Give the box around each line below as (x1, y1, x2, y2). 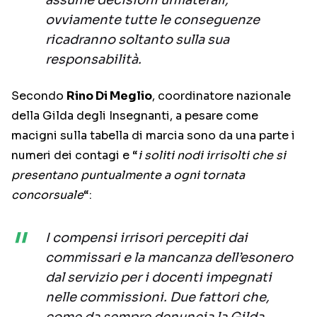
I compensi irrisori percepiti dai (45, 230, 248, 246)
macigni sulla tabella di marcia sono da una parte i (11, 128, 295, 144)
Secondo (11, 88, 67, 104)
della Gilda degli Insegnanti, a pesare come (11, 108, 258, 124)
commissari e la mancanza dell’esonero (45, 250, 293, 266)
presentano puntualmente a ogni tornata (11, 168, 245, 183)
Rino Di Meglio (67, 88, 152, 104)
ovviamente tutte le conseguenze (45, 12, 260, 28)
